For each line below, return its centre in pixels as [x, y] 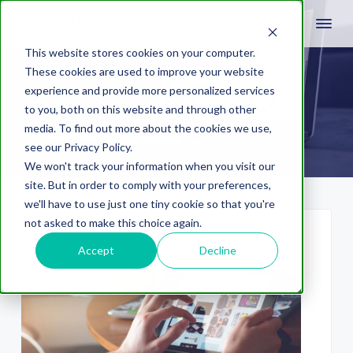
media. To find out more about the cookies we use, [148, 128]
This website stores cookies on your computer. [139, 52]
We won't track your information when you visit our [149, 165]
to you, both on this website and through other [140, 109]
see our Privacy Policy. [78, 147]
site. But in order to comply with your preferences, [147, 184]
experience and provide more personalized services [149, 90]
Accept [97, 250]
